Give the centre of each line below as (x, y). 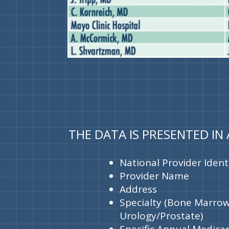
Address (139, 189)
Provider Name (155, 176)
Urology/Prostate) (162, 215)
